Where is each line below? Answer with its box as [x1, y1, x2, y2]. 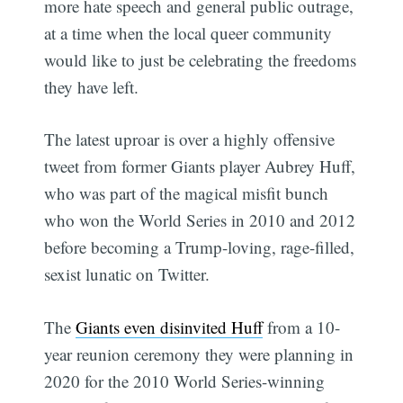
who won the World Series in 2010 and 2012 [44, 209, 356, 232]
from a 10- [263, 315, 341, 338]
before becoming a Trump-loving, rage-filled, [44, 236, 355, 259]
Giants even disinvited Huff [76, 315, 264, 338]
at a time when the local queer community [44, 21, 333, 44]
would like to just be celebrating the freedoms [44, 48, 357, 71]
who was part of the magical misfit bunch [44, 182, 329, 205]
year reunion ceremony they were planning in [44, 342, 354, 365]
